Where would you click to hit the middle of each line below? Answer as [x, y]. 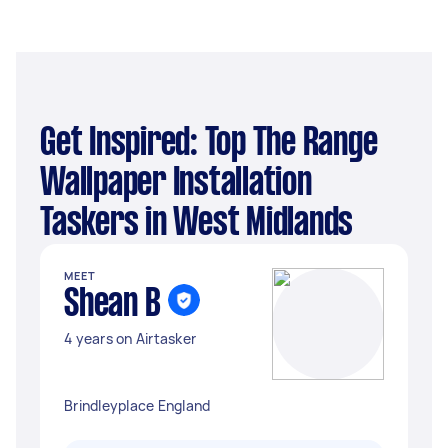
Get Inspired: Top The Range [48, 144]
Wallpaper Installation [176, 184]
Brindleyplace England [137, 405]
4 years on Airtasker [130, 338]
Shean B [112, 305]
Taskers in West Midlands [196, 224]
